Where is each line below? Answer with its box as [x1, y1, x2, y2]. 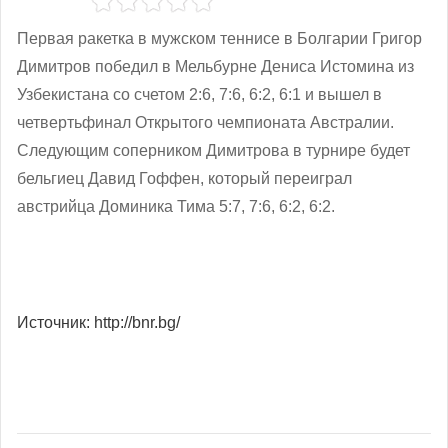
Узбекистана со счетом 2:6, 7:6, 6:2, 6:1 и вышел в [17, 85, 382, 103]
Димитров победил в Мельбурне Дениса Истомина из [17, 57, 414, 75]
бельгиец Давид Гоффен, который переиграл [17, 169, 352, 187]
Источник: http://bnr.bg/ [17, 313, 180, 331]
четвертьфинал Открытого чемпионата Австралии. [17, 113, 394, 131]
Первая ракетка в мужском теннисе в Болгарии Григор [17, 29, 422, 47]
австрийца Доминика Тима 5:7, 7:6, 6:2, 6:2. [17, 197, 335, 215]
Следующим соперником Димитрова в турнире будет [17, 141, 410, 159]
